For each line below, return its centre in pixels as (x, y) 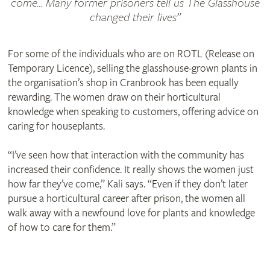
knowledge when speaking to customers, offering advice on (133, 112)
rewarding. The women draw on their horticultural (114, 98)
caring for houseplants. (56, 127)
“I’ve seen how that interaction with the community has (126, 155)
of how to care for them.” (61, 228)
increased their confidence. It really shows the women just (130, 170)
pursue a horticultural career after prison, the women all (126, 199)
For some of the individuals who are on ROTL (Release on (131, 54)
